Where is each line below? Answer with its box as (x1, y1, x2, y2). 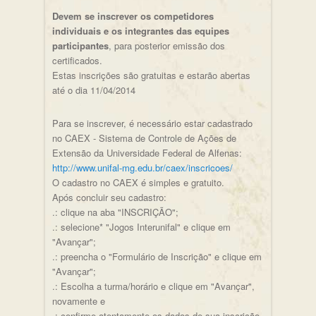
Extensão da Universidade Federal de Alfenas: (51, 146, 242, 160)
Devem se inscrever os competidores (51, 9, 214, 23)
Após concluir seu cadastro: (51, 190, 166, 205)
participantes (51, 39, 109, 53)
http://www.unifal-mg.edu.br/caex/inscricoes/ (51, 161, 233, 175)
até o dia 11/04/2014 (51, 83, 135, 97)
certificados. (51, 54, 102, 68)
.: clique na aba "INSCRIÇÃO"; (51, 205, 178, 219)
